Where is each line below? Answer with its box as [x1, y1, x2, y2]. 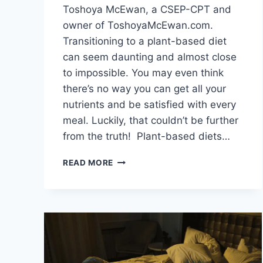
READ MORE [63, 158, 114, 168]
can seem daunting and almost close [63, 51, 237, 63]
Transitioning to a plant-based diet [63, 35, 227, 48]
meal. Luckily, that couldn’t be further [63, 114, 238, 127]
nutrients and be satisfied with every [63, 99, 236, 111]
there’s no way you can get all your [63, 83, 226, 95]
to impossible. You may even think [63, 67, 224, 79]
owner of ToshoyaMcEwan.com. [63, 19, 213, 32]
